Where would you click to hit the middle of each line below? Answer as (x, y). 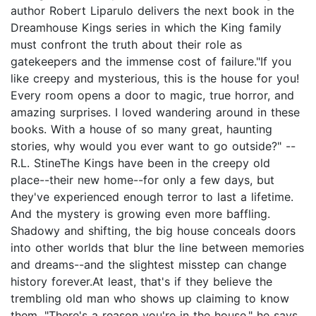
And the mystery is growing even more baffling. (140, 214)
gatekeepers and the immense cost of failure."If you (151, 62)
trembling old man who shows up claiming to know (150, 299)
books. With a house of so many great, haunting (141, 129)
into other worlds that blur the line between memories (157, 248)
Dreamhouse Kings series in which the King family (146, 28)
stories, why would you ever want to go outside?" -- (153, 146)
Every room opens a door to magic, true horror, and (152, 96)
